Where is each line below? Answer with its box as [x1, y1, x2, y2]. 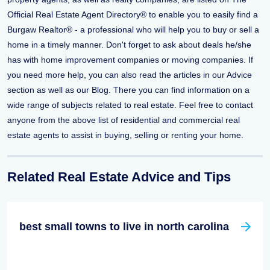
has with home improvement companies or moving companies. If [7, 55, 253, 64]
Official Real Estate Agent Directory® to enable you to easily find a [7, 10, 258, 19]
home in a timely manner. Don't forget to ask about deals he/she [7, 40, 251, 49]
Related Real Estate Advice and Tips [7, 169, 231, 184]
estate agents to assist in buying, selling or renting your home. [7, 130, 243, 140]
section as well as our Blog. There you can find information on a [7, 85, 250, 95]
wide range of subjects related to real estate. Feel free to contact [7, 100, 253, 110]
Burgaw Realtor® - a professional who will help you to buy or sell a [7, 25, 259, 34]
